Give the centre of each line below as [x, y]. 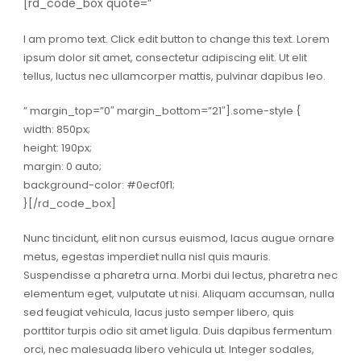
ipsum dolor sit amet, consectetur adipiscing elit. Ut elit [165, 58]
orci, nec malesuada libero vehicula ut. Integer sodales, [168, 350]
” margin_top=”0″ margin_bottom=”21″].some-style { [162, 111]
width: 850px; [56, 130]
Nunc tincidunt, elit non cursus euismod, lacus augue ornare [178, 239]
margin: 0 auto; [62, 167]
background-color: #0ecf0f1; [99, 185]
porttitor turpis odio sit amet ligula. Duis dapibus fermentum [177, 331]
